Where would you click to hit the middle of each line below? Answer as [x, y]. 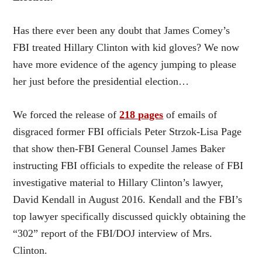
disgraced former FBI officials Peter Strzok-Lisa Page [127, 131]
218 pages [142, 114]
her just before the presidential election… [101, 81]
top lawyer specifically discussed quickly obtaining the [130, 216]
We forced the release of [66, 114]
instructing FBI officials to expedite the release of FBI [128, 165]
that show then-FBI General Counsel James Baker [119, 148]
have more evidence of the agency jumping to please [125, 64]
